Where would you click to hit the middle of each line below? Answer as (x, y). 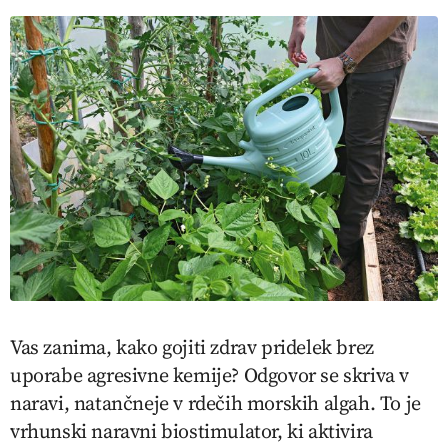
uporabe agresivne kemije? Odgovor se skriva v (210, 374)
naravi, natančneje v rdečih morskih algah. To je (215, 402)
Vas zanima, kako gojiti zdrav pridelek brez (192, 346)
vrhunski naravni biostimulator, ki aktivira (191, 430)
